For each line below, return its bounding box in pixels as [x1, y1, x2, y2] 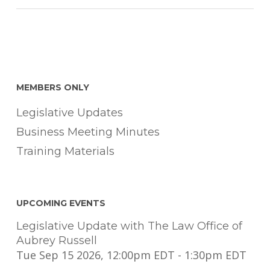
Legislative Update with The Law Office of [16, 219, 242, 233]
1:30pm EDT [184, 247, 246, 262]
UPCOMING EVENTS [16, 197, 105, 209]
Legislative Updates [16, 105, 123, 119]
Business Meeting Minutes [16, 125, 160, 139]
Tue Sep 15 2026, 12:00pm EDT [16, 247, 175, 262]
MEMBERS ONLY [16, 81, 89, 93]
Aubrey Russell [16, 233, 97, 247]
